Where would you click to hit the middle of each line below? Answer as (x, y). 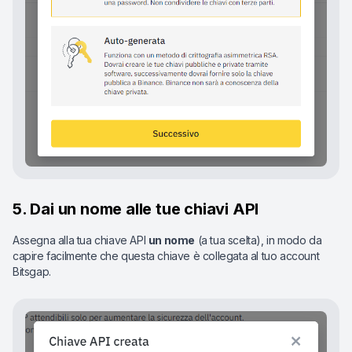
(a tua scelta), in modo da (258, 240)
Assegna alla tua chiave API (81, 240)
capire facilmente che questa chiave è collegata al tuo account (166, 256)
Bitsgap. (32, 272)
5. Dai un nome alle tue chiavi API (136, 209)
